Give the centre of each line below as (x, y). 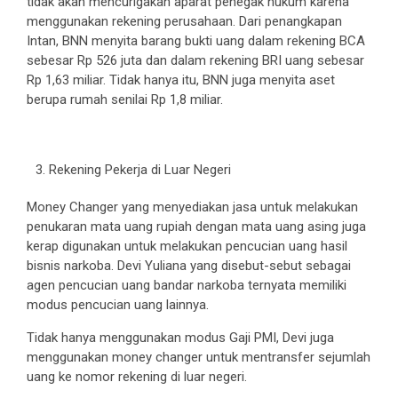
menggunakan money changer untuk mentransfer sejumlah (199, 357)
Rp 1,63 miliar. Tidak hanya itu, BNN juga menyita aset (181, 80)
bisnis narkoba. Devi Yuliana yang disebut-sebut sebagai (189, 265)
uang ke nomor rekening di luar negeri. (137, 376)
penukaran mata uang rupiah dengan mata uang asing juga (196, 226)
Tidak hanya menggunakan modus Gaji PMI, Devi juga (180, 337)
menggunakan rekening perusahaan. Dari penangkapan (184, 21)
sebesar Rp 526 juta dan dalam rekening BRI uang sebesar (195, 60)
